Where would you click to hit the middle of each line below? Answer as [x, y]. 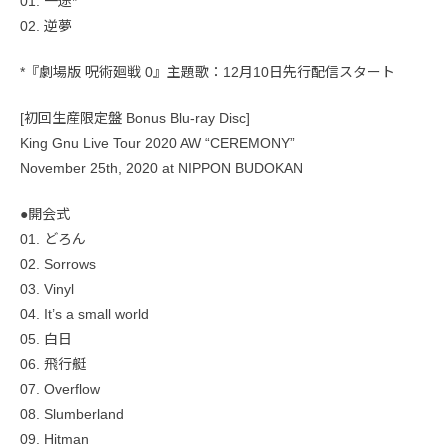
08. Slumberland [72, 413]
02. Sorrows [58, 263]
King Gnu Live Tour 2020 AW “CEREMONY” [157, 142]
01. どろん [53, 238]
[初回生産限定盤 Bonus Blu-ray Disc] [135, 117]
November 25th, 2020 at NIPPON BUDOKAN [161, 167]
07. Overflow [60, 388]
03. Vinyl [47, 288]
